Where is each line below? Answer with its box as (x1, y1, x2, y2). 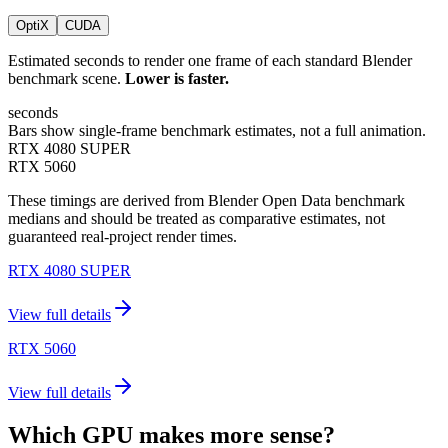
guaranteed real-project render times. (8, 228, 237, 246)
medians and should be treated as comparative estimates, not (8, 210, 385, 228)
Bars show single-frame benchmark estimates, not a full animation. (8, 122, 426, 140)
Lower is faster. (125, 70, 229, 88)
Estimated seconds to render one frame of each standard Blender (8, 52, 412, 70)
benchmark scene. (8, 70, 121, 88)
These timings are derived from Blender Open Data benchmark (8, 192, 405, 210)
